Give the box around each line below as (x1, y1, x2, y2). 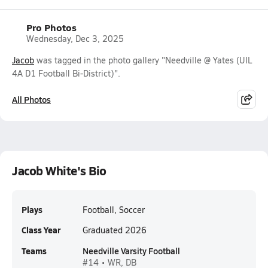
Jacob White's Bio (12, 162, 106, 179)
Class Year (22, 224, 60, 236)
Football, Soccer (83, 204, 145, 215)
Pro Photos (26, 20, 77, 34)
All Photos (12, 93, 51, 105)
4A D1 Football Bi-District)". (12, 68, 120, 79)
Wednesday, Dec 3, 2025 (26, 33, 124, 44)
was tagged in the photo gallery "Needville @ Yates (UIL (34, 54, 252, 66)
